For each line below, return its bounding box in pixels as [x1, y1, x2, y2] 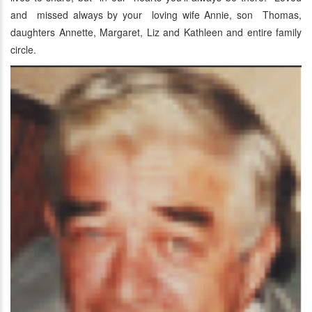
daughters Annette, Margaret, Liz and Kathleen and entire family [10, 25, 302, 40]
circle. [10, 42, 36, 57]
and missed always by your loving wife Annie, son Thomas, [10, 8, 302, 22]
